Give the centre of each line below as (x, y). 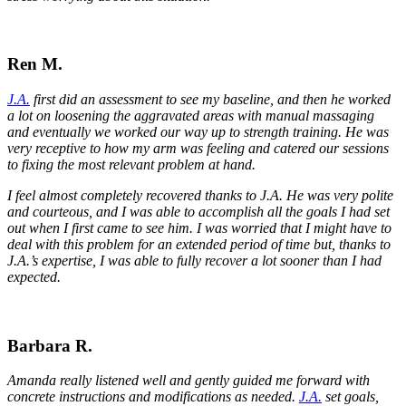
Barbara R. (50, 345)
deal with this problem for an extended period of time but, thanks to (199, 245)
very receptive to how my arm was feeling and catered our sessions (198, 149)
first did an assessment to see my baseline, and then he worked (210, 100)
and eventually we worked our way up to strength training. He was (198, 132)
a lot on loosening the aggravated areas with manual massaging (191, 116)
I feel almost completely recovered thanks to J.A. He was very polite (200, 196)
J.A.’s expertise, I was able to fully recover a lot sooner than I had (194, 261)
